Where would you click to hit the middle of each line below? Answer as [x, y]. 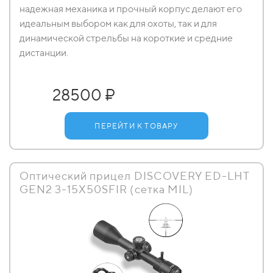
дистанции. [44, 53]
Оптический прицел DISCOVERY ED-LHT [135, 176]
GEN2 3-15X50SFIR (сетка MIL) [106, 189]
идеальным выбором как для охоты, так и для [118, 23]
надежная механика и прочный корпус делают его [131, 9]
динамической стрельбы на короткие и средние [126, 38]
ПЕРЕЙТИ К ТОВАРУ [136, 126]
